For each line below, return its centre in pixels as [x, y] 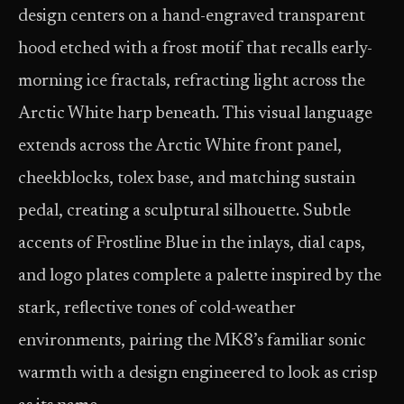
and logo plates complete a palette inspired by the [200, 276]
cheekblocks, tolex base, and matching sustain [187, 179]
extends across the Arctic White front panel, [180, 147]
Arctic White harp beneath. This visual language [195, 114]
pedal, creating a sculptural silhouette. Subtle [184, 211]
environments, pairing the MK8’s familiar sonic [192, 341]
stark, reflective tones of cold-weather [157, 309]
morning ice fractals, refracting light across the [192, 82]
